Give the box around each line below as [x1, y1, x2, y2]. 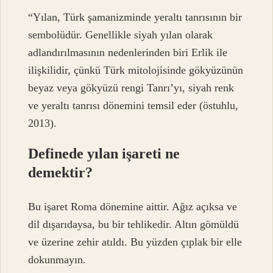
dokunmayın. [28, 253, 87, 266]
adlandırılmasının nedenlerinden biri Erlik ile [28, 46, 228, 58]
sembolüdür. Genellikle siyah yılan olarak [28, 28, 213, 41]
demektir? [28, 164, 93, 180]
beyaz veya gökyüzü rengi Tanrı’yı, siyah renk [28, 81, 235, 94]
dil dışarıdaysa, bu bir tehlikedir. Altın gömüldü [28, 218, 239, 231]
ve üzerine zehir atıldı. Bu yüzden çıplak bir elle [28, 236, 243, 249]
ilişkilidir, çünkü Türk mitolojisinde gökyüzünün [28, 63, 244, 76]
